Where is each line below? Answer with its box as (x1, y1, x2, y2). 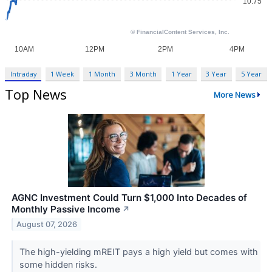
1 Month (89, 69, 116, 79)
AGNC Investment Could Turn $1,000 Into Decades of (12, 192, 247, 204)
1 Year (171, 69, 192, 79)
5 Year (240, 69, 262, 79)
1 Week (50, 69, 75, 79)
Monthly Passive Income (12, 203, 120, 216)
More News (213, 89, 256, 100)
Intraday (10, 69, 36, 79)
